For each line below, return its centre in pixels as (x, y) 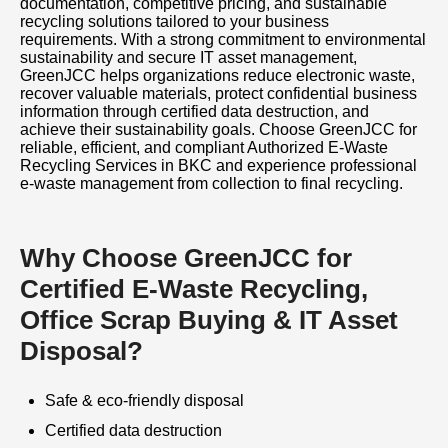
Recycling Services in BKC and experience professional (218, 165)
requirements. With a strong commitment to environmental (223, 39)
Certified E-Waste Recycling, (194, 289)
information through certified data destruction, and (194, 111)
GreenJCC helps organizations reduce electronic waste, (217, 75)
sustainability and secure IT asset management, (188, 57)
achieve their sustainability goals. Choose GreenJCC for (218, 129)
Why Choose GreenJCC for (186, 258)
